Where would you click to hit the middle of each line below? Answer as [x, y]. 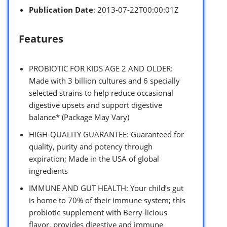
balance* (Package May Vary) [79, 117]
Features [41, 39]
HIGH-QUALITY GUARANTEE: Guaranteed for [106, 134]
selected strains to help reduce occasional [101, 92]
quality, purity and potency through [91, 146]
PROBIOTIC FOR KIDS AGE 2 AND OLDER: [101, 68]
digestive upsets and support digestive [96, 105]
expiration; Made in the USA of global [94, 158]
